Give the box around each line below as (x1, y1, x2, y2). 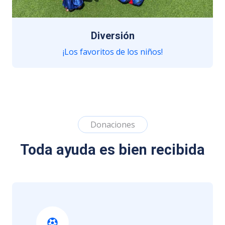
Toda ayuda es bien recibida (20, 141, 205, 158)
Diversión (90, 30, 135, 42)
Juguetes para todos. (73, 66, 152, 77)
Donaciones (90, 119, 135, 130)
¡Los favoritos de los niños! (62, 46, 163, 57)
